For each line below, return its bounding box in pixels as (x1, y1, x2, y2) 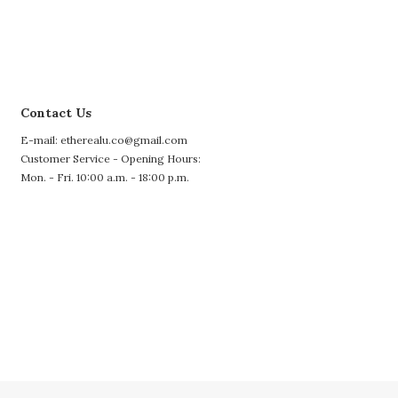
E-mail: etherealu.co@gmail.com (20, 133, 187, 147)
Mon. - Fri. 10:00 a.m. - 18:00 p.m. (20, 171, 189, 184)
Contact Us (20, 105, 92, 121)
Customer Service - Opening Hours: (20, 152, 201, 165)
